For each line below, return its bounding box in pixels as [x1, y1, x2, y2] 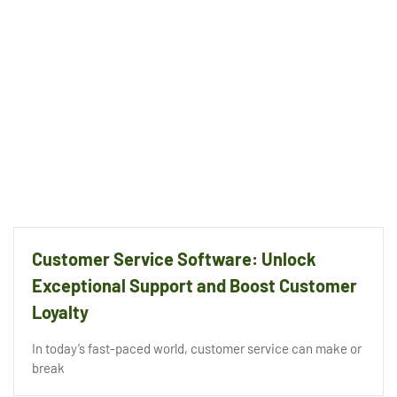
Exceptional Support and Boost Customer [32, 275, 357, 297]
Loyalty [32, 301, 89, 323]
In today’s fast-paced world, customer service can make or [32, 340, 362, 357]
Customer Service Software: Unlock [32, 248, 316, 270]
